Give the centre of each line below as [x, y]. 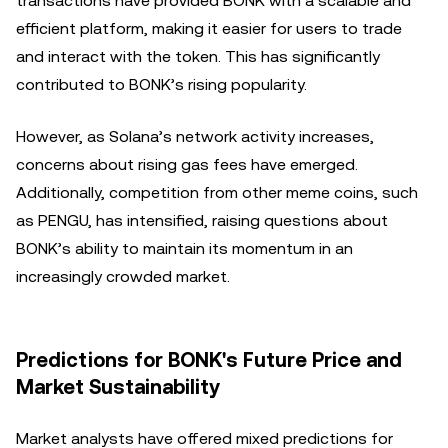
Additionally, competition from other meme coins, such [217, 192]
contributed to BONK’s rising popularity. [161, 84]
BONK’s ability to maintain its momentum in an [184, 248]
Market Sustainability [118, 387]
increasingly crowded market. [123, 276]
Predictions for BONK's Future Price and [209, 360]
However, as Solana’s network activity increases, [195, 136]
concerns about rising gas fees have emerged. [187, 164]
